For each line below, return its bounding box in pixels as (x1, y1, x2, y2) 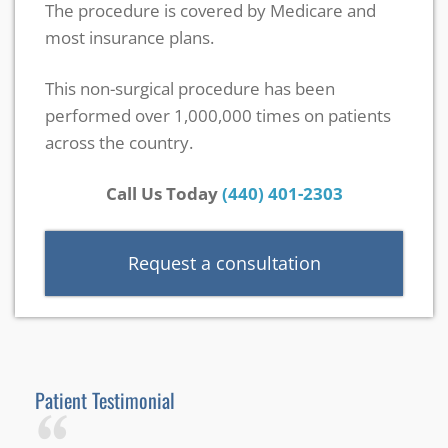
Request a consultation (127, 250, 321, 275)
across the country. (45, 130, 193, 154)
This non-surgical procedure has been (45, 76, 335, 100)
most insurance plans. (45, 25, 214, 49)
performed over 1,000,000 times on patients (45, 103, 391, 127)
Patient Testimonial (35, 384, 175, 415)
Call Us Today (105, 181, 222, 205)
